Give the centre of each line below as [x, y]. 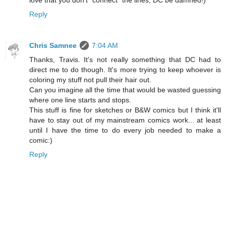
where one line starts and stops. [80, 100]
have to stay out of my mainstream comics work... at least [125, 120]
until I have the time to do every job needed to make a [125, 130]
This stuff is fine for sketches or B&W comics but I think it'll [125, 110]
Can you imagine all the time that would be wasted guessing [125, 90]
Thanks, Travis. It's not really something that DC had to [125, 59]
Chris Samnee [53, 45]
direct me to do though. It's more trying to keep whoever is [125, 69]
